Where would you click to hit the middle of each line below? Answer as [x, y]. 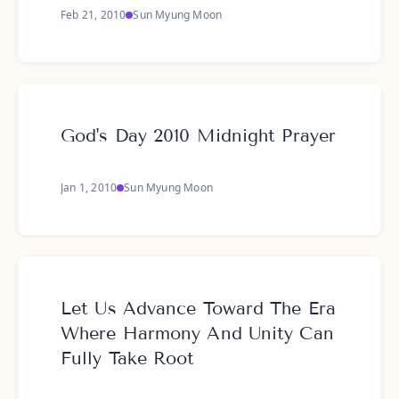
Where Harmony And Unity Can [197, 333]
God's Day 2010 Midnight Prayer [198, 135]
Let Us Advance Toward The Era [198, 308]
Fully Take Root [128, 358]
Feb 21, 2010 [94, 15]
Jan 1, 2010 [89, 187]
